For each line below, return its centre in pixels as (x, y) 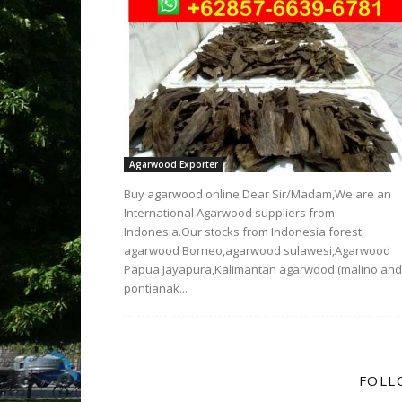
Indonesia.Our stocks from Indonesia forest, (244, 232)
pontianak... (156, 288)
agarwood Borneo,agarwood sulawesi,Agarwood (257, 250)
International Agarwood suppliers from (229, 213)
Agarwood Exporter (174, 164)
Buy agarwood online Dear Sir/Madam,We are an (258, 194)
